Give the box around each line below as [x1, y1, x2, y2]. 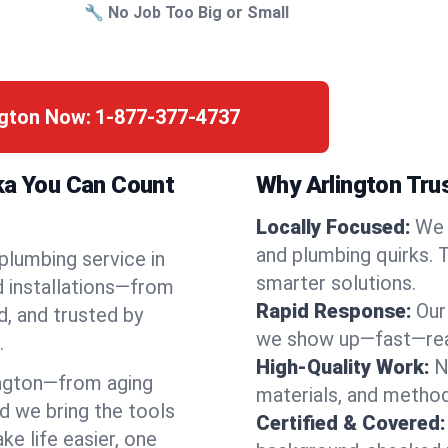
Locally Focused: [256, 215, 411, 239]
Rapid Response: [256, 299, 412, 323]
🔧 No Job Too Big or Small [84, 3, 290, 22]
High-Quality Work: [256, 355, 430, 379]
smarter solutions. [256, 271, 416, 295]
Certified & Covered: [256, 411, 446, 435]
